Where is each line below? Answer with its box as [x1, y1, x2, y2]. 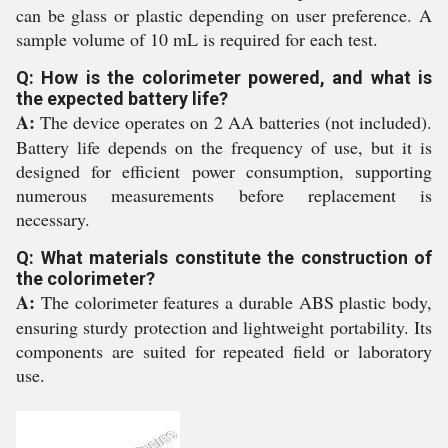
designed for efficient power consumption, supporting [16, 159, 432, 184]
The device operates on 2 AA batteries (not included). [35, 110, 432, 135]
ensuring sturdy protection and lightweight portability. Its [16, 315, 432, 340]
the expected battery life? [16, 88, 228, 110]
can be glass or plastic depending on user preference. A [16, 3, 432, 28]
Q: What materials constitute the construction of [16, 247, 432, 269]
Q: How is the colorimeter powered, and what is [16, 67, 432, 89]
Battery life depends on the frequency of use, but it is [16, 135, 432, 160]
